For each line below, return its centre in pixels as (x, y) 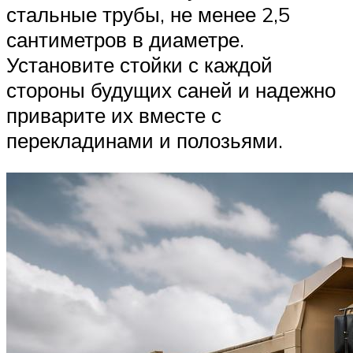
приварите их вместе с (114, 115)
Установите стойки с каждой (139, 64)
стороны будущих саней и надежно (171, 89)
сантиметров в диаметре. (125, 39)
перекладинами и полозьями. (145, 140)
